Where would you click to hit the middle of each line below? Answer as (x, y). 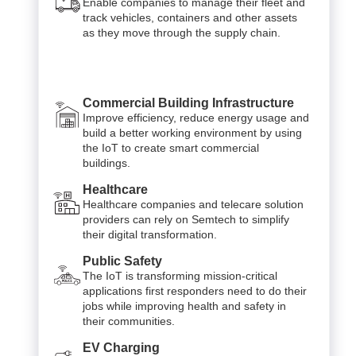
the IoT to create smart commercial (171, 147)
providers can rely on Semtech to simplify (186, 219)
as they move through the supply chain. (182, 32)
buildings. (106, 163)
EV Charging (121, 347)
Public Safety (122, 261)
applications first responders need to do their (195, 290)
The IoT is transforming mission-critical (180, 275)
